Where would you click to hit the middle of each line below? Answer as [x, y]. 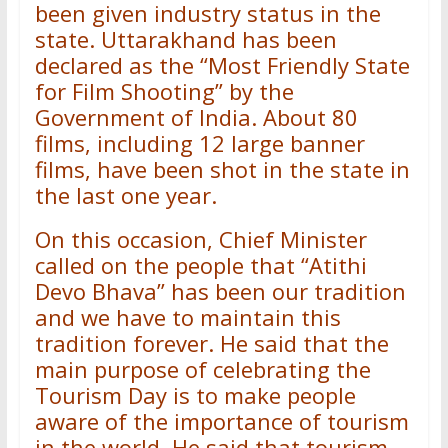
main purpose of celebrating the [202, 369]
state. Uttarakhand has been [185, 39]
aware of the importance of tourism [221, 421]
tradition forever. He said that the [211, 343]
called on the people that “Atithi [200, 265]
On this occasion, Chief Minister [200, 239]
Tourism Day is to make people [195, 395]
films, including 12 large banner [199, 143]
